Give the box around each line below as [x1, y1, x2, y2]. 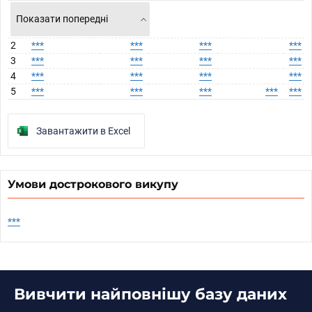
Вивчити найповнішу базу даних [14, 285, 287, 303]
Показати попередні [16, 13, 108, 24]
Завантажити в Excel [36, 125, 130, 136]
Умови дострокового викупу [8, 178, 178, 191]
